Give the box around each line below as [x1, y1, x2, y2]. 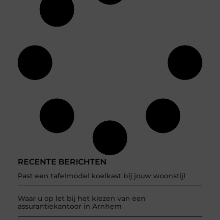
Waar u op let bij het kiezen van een [17, 193, 146, 203]
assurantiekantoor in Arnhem [17, 201, 122, 211]
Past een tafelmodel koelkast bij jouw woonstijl [17, 171, 186, 180]
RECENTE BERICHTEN [17, 157, 107, 166]
